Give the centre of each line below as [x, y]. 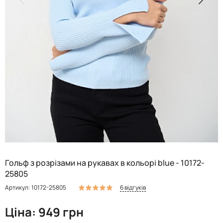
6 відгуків [133, 187]
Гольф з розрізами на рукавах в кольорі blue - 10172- [105, 163]
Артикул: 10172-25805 [36, 188]
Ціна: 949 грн [44, 212]
